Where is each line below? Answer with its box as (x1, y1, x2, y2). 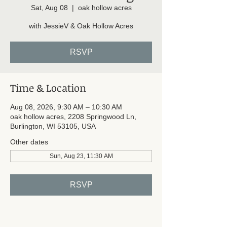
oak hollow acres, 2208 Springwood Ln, (10, 112, 136, 121)
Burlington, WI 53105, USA (10, 122, 96, 130)
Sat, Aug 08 (30, 3, 68, 12)
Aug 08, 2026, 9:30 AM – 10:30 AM (10, 102, 122, 111)
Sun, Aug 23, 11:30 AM (49, 152, 113, 160)
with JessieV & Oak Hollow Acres (29, 21, 133, 30)
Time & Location (10, 80, 86, 95)
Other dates (10, 137, 48, 146)
